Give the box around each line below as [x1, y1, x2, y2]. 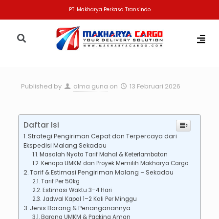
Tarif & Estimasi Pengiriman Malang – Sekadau [30, 168, 174, 176]
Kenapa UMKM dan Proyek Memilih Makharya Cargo [41, 159, 188, 167]
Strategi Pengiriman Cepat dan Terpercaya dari [28, 131, 177, 140]
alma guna [73, 81, 109, 91]
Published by [21, 81, 62, 91]
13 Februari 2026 [130, 81, 181, 91]
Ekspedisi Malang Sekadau [23, 141, 108, 150]
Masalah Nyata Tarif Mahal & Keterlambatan [39, 150, 168, 158]
